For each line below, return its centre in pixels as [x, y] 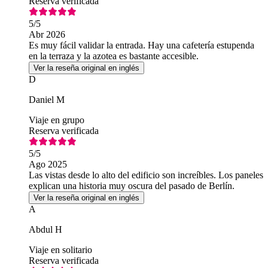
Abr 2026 [47, 35]
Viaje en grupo [57, 120]
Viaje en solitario [60, 250]
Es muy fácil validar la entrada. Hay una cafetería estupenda [141, 45]
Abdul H [45, 230]
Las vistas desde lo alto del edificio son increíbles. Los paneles [146, 175]
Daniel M [47, 100]
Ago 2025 [48, 165]
